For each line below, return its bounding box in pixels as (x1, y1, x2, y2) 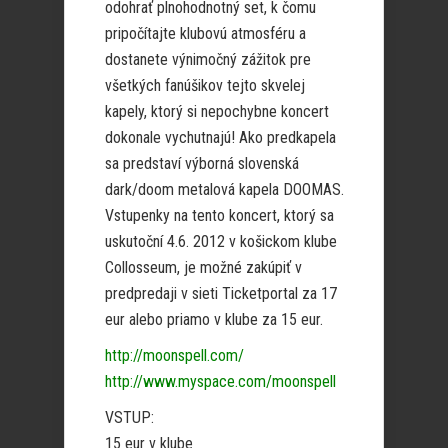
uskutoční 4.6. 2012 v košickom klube (105, 232, 337, 251)
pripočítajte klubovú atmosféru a (105, 24, 306, 43)
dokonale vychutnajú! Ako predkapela (105, 128, 336, 147)
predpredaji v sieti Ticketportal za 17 (105, 284, 337, 303)
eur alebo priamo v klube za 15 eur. (105, 310, 323, 329)
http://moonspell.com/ (105, 346, 244, 365)
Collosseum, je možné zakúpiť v (105, 258, 302, 277)
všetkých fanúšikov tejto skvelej (105, 76, 305, 95)
